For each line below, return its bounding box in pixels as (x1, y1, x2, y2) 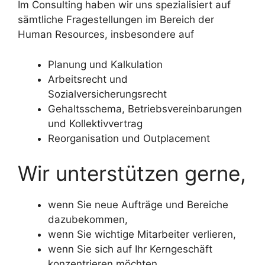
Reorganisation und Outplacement (48, 132, 210, 144)
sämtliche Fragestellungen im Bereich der (18, 14, 214, 26)
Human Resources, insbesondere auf (18, 28, 194, 41)
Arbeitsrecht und (48, 73, 128, 85)
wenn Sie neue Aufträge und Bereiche (48, 199, 228, 211)
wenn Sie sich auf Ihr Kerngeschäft (48, 243, 212, 256)
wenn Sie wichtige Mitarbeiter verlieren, (48, 228, 236, 241)
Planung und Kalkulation (48, 58, 163, 70)
